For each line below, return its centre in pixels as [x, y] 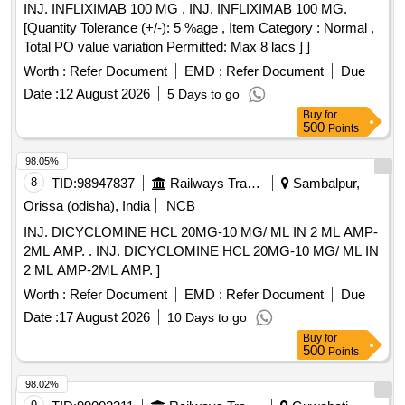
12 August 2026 [104, 94]
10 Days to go [207, 318]
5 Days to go [203, 94]
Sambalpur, [325, 184]
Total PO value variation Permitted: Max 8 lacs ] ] [167, 47]
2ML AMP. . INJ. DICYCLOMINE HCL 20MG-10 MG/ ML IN [60, 251]
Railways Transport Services [254, 184]
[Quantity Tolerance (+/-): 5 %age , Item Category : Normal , [199, 28]
